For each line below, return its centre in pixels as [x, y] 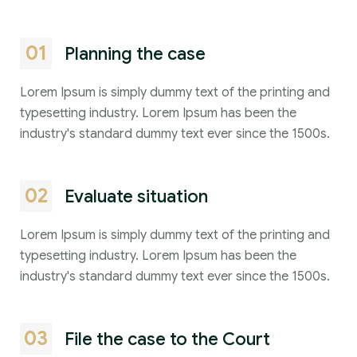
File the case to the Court [167, 339]
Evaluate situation [136, 196]
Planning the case [135, 53]
